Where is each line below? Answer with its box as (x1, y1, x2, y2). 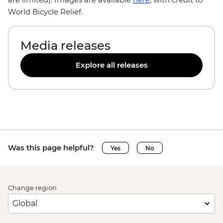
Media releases (20, 38, 111, 53)
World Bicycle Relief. (8, 7, 85, 16)
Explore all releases (75, 60, 148, 70)
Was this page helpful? (8, 143, 94, 152)
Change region (8, 184, 57, 192)
